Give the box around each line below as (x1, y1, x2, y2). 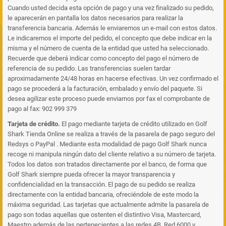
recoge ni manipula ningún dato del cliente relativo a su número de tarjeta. (8, 150, 216, 158)
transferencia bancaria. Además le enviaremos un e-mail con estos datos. (8, 24, 217, 32)
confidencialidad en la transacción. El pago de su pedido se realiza (8, 181, 195, 188)
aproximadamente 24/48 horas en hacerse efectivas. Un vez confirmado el (8, 75, 218, 82)
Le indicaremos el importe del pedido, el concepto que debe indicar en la (8, 34, 212, 42)
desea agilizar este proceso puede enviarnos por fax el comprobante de (8, 95, 210, 102)
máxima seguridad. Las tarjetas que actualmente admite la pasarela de (8, 201, 209, 208)
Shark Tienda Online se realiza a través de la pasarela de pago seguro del (8, 130, 215, 138)
